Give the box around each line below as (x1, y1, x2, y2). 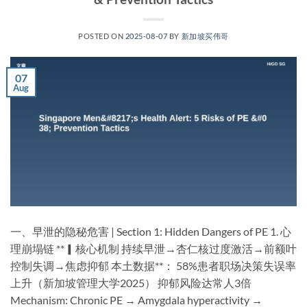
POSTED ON (78, 31, 125, 40)
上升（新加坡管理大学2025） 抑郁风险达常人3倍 (10, 276, 251, 290)
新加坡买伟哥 (181, 31, 229, 40)
